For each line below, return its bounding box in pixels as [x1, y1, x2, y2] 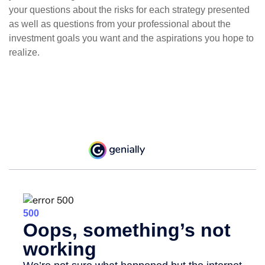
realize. [9, 47, 40, 57]
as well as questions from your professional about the [9, 19, 231, 29]
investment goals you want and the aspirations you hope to [9, 33, 254, 43]
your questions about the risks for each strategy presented [9, 5, 250, 15]
